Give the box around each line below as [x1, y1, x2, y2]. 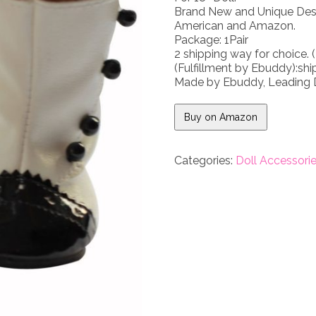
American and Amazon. [174, 18, 296, 32]
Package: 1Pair [174, 32, 249, 47]
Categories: [174, 153, 236, 167]
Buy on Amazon [184, 111, 258, 123]
